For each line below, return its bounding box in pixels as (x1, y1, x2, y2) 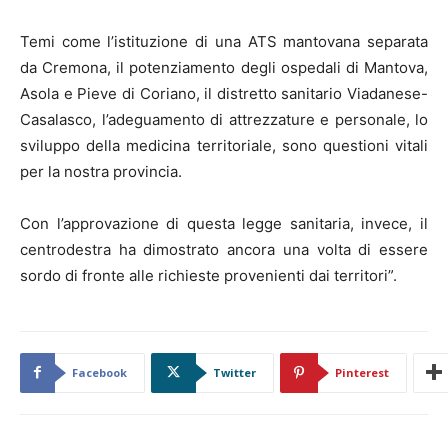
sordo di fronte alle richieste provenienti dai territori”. (20, 265, 397, 285)
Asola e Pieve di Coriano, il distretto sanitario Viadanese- (20, 83, 428, 103)
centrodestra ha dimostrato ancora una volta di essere (20, 239, 428, 259)
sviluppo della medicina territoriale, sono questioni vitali (20, 135, 428, 155)
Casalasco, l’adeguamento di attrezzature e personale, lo (20, 109, 428, 129)
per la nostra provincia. (20, 161, 182, 181)
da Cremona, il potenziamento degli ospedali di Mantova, (20, 57, 428, 77)
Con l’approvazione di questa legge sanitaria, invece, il (20, 213, 428, 233)
